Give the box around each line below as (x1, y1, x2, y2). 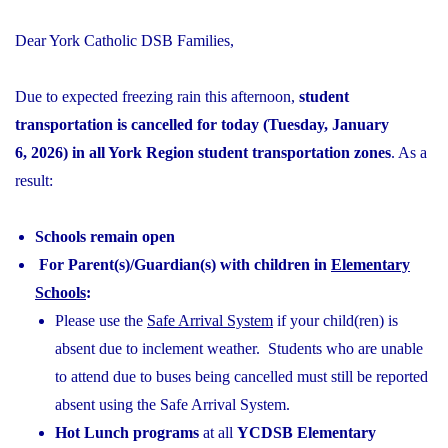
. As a (391, 143, 427, 161)
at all (199, 423, 237, 441)
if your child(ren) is (273, 311, 398, 329)
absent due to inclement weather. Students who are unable (55, 339, 423, 357)
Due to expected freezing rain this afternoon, (15, 87, 295, 105)
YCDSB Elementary (237, 423, 376, 441)
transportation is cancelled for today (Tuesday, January (15, 115, 389, 133)
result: (15, 171, 53, 189)
